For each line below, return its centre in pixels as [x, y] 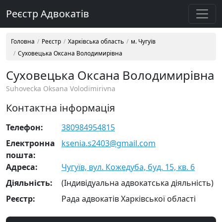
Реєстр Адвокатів [48, 14]
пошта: [21, 155]
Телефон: [25, 127]
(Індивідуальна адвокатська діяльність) [138, 183]
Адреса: [22, 167]
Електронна [30, 143]
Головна [23, 41]
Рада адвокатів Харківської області [129, 199]
